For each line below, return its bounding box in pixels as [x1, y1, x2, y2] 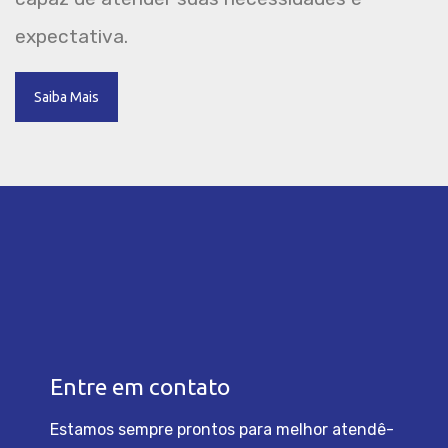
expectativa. [15, 25, 128, 49]
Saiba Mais [34, 89, 99, 106]
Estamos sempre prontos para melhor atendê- [50, 420, 394, 440]
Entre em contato [50, 374, 230, 400]
